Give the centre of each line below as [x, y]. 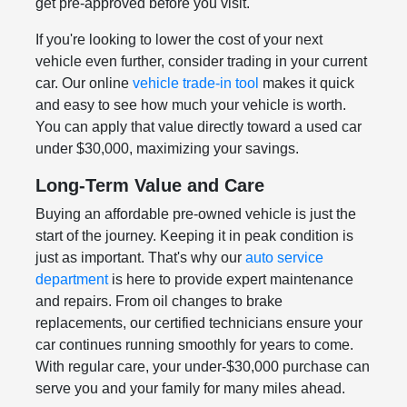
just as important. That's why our [140, 257]
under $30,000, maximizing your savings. [167, 148]
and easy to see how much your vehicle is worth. [190, 104]
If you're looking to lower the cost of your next [179, 39]
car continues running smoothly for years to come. [194, 344]
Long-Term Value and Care [149, 185]
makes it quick [306, 83]
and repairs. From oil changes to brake [159, 301]
